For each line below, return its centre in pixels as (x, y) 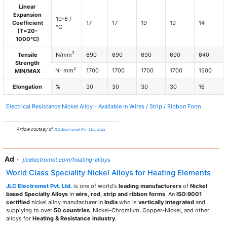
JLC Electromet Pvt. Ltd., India (79, 130)
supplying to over (30, 211)
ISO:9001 (189, 194)
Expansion (28, 14)
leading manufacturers (150, 186)
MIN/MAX (27, 71)
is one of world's (95, 186)
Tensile (27, 54)
